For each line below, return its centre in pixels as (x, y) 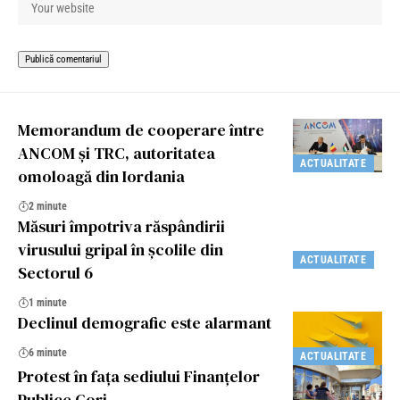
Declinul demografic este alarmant (145, 322)
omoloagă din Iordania (101, 176)
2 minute (48, 206)
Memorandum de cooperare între (141, 129)
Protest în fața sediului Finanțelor (139, 376)
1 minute (48, 302)
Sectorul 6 (55, 272)
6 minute (48, 352)
